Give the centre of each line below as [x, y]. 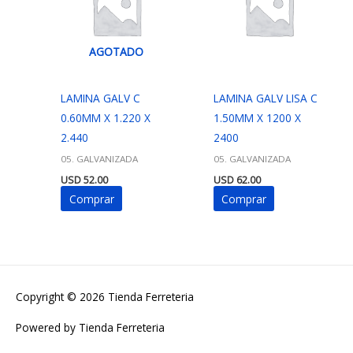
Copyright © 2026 [62, 297]
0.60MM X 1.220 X [106, 117]
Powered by [47, 327]
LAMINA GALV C [101, 98]
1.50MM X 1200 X [257, 117]
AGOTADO [117, 51]
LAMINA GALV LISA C [265, 98]
